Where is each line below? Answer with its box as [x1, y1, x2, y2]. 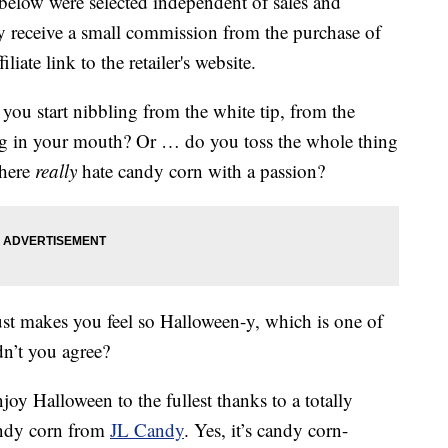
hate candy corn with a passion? [77, 158, 325, 184]
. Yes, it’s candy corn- [184, 417, 348, 443]
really [35, 158, 77, 184]
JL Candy [110, 417, 184, 443]
